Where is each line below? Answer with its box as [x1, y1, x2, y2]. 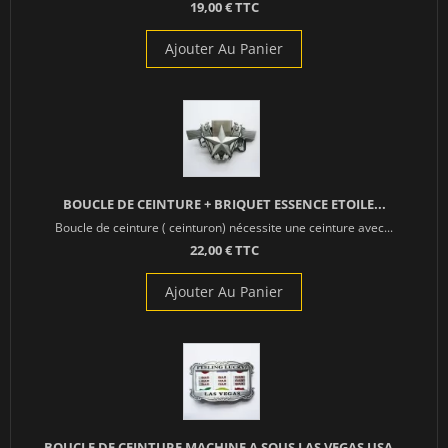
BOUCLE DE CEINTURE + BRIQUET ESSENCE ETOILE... [62, 195, 386, 214]
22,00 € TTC [189, 241, 259, 260]
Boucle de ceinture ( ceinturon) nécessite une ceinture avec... [55, 219, 393, 236]
